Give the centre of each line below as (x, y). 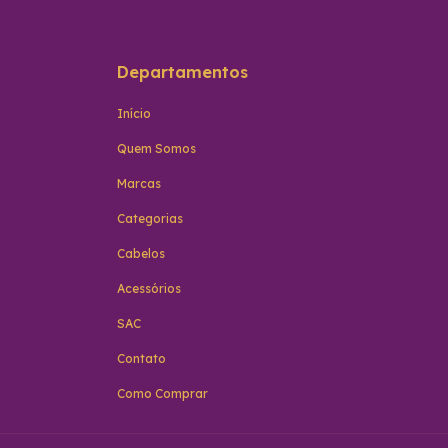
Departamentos (182, 72)
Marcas (139, 184)
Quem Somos (156, 149)
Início (134, 114)
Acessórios (149, 289)
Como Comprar (162, 394)
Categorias (150, 219)
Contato (141, 359)
